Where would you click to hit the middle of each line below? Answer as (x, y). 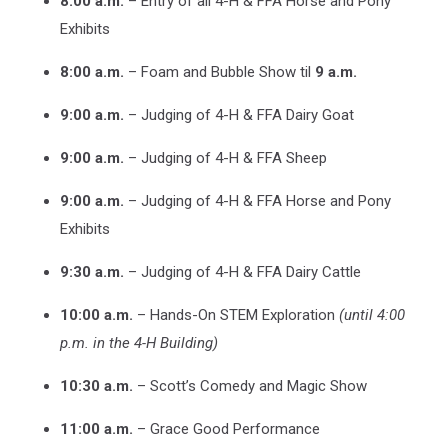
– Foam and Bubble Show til (219, 71)
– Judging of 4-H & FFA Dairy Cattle (242, 271)
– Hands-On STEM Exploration (236, 314)
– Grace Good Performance (226, 428)
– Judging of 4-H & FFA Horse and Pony (257, 200)
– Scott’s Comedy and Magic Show (250, 385)
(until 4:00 (372, 314)
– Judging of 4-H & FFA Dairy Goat (239, 114)
